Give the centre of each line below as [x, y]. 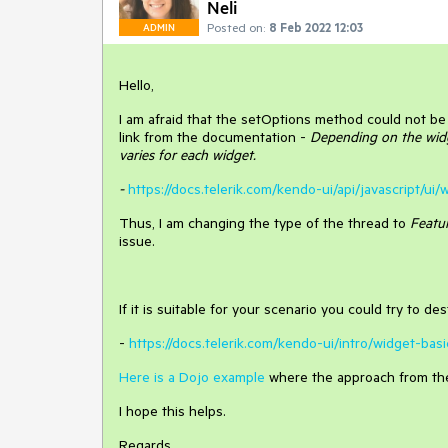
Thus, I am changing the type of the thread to [264, 222]
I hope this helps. [172, 410]
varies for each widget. [187, 154]
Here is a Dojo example [192, 376]
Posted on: [236, 26]
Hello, [136, 84]
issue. [137, 240]
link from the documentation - [214, 136]
